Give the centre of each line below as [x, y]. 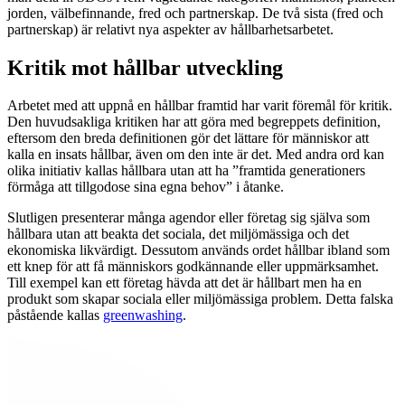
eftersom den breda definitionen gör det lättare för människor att [188, 138]
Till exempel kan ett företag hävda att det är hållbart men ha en [184, 283]
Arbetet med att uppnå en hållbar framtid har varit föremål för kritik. [200, 106]
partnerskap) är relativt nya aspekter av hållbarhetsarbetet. [170, 29]
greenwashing [143, 316]
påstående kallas [55, 316]
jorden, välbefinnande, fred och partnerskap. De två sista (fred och [195, 13]
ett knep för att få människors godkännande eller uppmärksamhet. [193, 267]
